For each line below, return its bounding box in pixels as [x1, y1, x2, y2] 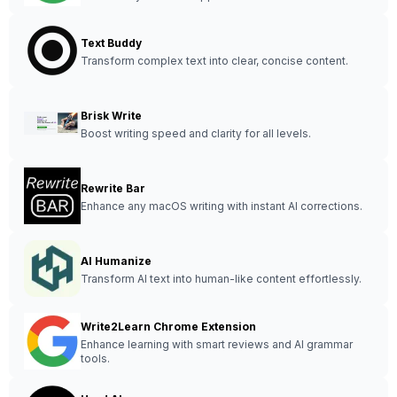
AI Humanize [81, 254, 152, 268]
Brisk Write [81, 109, 142, 122]
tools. [81, 352, 110, 365]
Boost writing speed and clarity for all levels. [81, 127, 311, 140]
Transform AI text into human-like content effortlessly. [81, 272, 362, 285]
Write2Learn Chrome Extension [81, 320, 256, 333]
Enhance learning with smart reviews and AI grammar [81, 338, 353, 351]
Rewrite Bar [81, 182, 145, 195]
